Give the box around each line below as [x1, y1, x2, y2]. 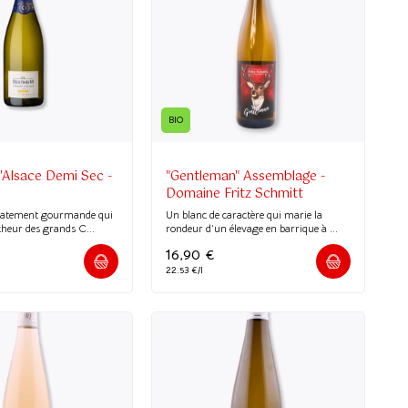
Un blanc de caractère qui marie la [166, 207, 323, 221]
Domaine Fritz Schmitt [166, 182, 304, 205]
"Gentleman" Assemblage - [166, 165, 326, 188]
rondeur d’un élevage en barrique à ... [166, 220, 339, 235]
